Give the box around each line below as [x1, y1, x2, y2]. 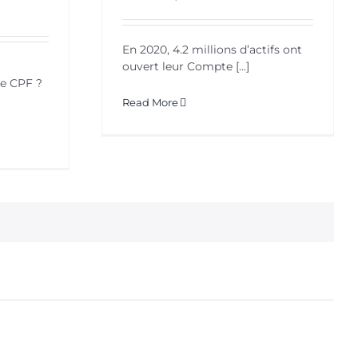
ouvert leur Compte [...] [122, 58, 249, 74]
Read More [122, 95, 178, 109]
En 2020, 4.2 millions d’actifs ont [122, 42, 302, 57]
